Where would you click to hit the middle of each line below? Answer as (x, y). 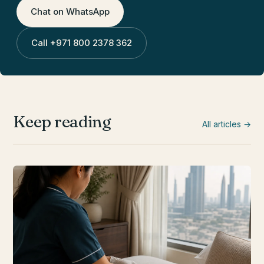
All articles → (226, 124)
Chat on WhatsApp (70, 11)
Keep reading (62, 121)
